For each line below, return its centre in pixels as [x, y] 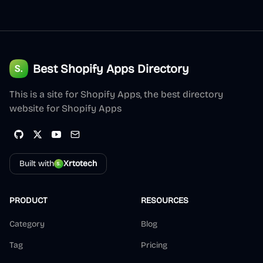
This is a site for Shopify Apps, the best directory [116, 94]
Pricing [154, 245]
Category [27, 224]
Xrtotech [80, 163]
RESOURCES [165, 200]
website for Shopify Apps [65, 108]
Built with [37, 163]
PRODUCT [28, 200]
